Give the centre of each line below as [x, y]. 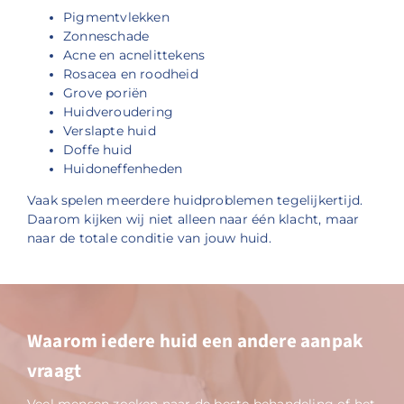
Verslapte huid [109, 131]
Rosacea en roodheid [130, 74]
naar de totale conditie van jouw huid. [149, 238]
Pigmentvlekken [116, 18]
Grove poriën [105, 93]
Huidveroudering [118, 112]
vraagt [54, 370]
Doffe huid [97, 150]
